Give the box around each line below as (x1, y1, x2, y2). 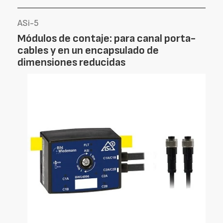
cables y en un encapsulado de (17, 44, 159, 57)
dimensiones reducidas (17, 56, 125, 69)
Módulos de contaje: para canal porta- (17, 32, 196, 45)
